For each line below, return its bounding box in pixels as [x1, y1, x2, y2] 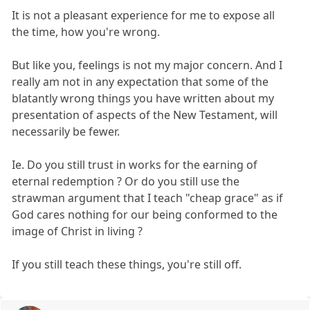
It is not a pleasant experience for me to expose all [12, 8, 275, 24]
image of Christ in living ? [12, 224, 143, 239]
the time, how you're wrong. [12, 24, 161, 40]
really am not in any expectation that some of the [12, 74, 269, 90]
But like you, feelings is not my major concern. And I [12, 57, 283, 73]
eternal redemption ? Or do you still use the [12, 174, 240, 190]
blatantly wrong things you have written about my [12, 91, 275, 107]
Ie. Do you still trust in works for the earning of [12, 157, 258, 173]
